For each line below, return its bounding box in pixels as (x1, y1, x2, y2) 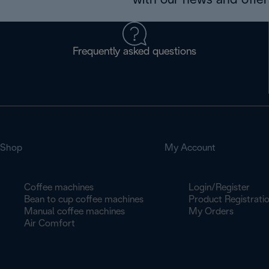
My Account (164, 144, 216, 153)
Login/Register (188, 183, 250, 192)
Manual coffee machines (24, 207, 125, 216)
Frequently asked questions (72, 47, 196, 57)
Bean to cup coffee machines (24, 195, 144, 204)
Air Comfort (24, 219, 75, 228)
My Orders (188, 207, 234, 216)
